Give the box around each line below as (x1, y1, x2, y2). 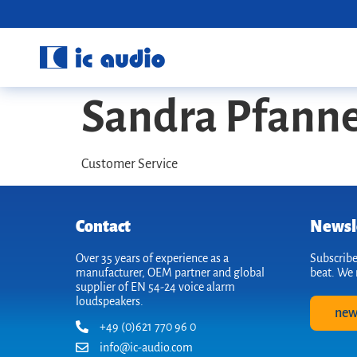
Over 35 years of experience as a (76, 252, 229, 265)
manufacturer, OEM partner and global (76, 266, 265, 280)
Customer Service (81, 157, 178, 171)
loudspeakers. (76, 295, 143, 308)
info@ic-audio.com (100, 341, 193, 355)
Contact (76, 218, 131, 236)
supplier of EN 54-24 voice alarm (76, 280, 235, 294)
